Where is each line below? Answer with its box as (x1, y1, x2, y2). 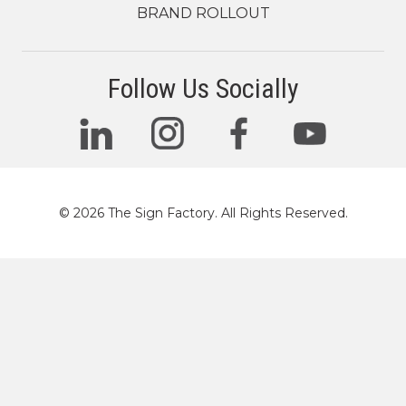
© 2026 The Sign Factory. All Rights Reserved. (58, 205, 348, 222)
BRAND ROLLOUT (136, 5, 270, 23)
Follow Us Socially (107, 72, 299, 105)
